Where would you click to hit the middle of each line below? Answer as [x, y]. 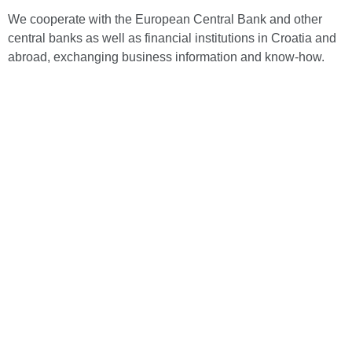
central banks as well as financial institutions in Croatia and [172, 38]
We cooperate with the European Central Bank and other [165, 19]
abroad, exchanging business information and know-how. [166, 57]
